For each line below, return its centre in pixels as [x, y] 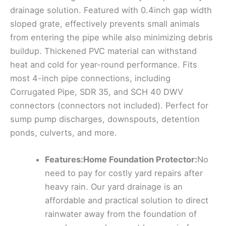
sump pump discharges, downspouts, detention [105, 119]
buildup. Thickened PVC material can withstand [103, 51]
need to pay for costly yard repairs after [124, 173]
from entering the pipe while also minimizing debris [111, 38]
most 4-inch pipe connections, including [90, 78]
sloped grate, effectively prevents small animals [105, 24]
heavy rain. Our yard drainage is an [114, 187]
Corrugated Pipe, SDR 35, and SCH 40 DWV [97, 92]
